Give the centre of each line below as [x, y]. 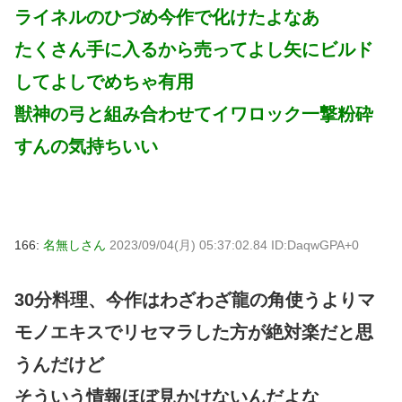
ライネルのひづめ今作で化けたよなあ [167, 17]
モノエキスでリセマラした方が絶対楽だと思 [194, 332]
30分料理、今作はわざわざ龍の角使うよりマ [195, 299]
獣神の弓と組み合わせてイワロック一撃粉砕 [194, 114]
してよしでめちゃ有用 [104, 81]
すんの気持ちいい [86, 146]
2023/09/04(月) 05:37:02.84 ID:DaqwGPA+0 [234, 245]
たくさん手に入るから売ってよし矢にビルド [194, 49]
